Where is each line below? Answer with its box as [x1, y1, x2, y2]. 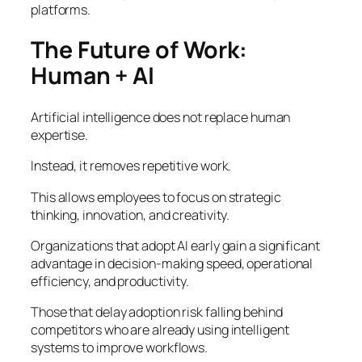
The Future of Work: [31, 34, 248, 66]
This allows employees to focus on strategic [31, 187, 281, 206]
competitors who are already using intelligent [31, 321, 289, 339]
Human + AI [31, 60, 154, 92]
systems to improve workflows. [31, 339, 208, 357]
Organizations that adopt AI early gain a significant [31, 236, 320, 255]
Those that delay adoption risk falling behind [31, 303, 283, 322]
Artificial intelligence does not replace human [31, 108, 291, 127]
